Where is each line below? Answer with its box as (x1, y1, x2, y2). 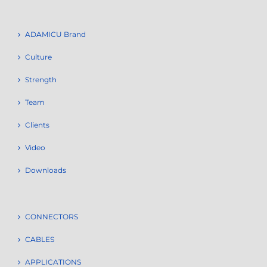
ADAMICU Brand (25, 30, 86, 39)
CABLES (25, 235, 54, 244)
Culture (25, 52, 52, 62)
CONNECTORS (25, 212, 78, 222)
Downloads (25, 166, 66, 175)
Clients (25, 120, 49, 130)
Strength (25, 75, 57, 85)
